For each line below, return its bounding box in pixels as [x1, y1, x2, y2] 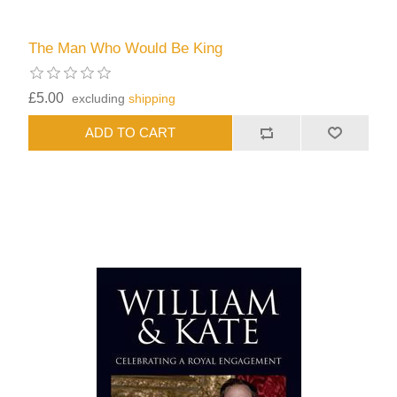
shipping [128, 90, 176, 105]
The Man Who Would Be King [28, 39, 223, 57]
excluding [72, 90, 129, 105]
